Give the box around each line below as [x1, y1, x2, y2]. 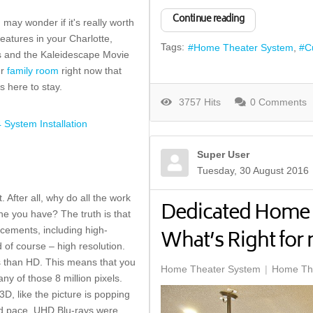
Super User [197, 149, 249, 160]
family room [7, 64, 59, 76]
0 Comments [250, 96, 307, 108]
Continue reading [173, 12, 244, 28]
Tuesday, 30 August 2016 [197, 165, 309, 176]
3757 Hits [173, 96, 221, 108]
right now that [59, 64, 122, 76]
